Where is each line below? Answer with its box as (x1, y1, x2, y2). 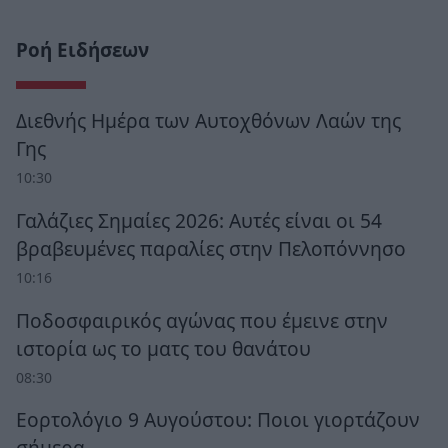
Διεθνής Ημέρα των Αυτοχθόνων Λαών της (16, 106, 401, 134)
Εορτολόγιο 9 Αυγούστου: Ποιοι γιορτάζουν (16, 406, 420, 434)
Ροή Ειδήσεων (16, 36, 149, 63)
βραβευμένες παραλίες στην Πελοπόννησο (16, 234, 406, 262)
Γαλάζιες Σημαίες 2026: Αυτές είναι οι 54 (16, 206, 382, 234)
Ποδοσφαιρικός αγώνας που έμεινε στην (16, 306, 388, 334)
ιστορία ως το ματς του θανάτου (16, 334, 311, 362)
